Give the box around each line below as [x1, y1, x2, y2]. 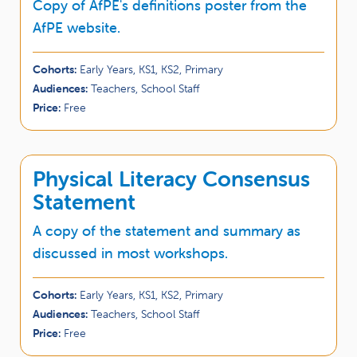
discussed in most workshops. [33, 243, 228, 262]
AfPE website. [33, 18, 120, 37]
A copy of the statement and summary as [33, 221, 300, 240]
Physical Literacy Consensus [33, 165, 310, 192]
